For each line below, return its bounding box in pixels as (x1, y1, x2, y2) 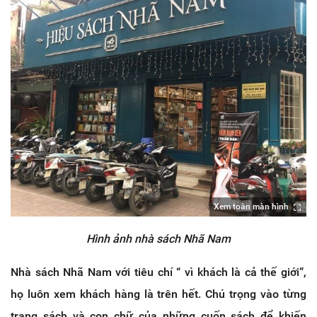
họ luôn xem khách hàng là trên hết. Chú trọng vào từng (11, 287, 306, 301)
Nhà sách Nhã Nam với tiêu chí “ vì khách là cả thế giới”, (11, 265, 306, 279)
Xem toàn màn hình (214, 202, 289, 212)
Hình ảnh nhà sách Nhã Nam (86, 232, 231, 246)
